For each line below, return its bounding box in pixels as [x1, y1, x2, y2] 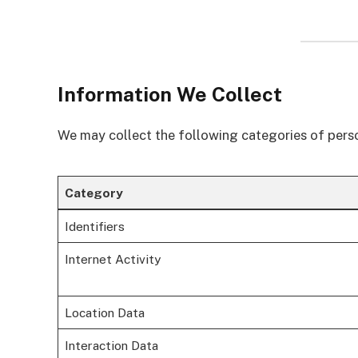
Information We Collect [58, 82, 282, 106]
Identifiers [64, 218, 125, 233]
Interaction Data [64, 337, 158, 352]
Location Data [64, 304, 145, 320]
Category [64, 185, 123, 200]
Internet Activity [64, 251, 161, 266]
